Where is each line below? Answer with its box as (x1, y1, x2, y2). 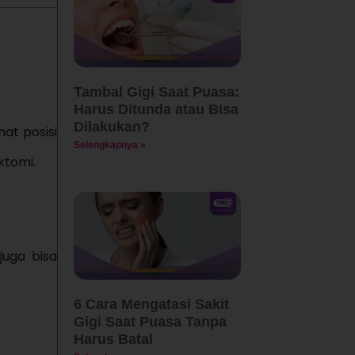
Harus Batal (73, 330, 153, 347)
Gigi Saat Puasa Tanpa (73, 313, 227, 330)
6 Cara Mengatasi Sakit (73, 296, 229, 312)
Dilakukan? (73, 119, 150, 136)
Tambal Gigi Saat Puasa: (73, 84, 239, 101)
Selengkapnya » (73, 139, 146, 151)
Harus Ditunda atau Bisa (73, 101, 239, 118)
